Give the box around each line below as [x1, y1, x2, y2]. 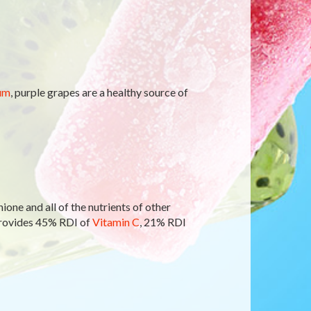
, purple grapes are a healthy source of [10, 85, 188, 99]
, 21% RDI [139, 215, 186, 228]
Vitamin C [92, 215, 140, 228]
